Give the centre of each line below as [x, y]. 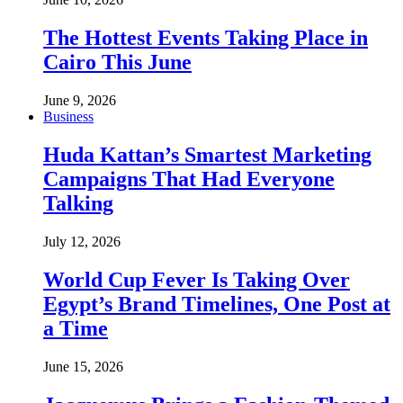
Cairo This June [117, 63]
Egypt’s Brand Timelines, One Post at [217, 304]
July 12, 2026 [82, 242]
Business [68, 117]
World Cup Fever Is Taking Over [197, 279]
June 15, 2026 [83, 366]
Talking [78, 204]
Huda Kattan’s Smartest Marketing [207, 155]
